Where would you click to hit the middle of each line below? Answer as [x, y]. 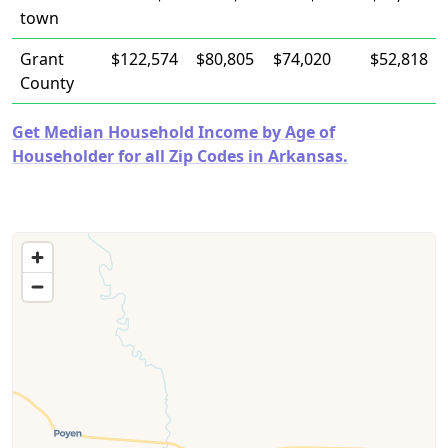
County [47, 83]
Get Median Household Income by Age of [173, 132]
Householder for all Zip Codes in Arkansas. [180, 156]
